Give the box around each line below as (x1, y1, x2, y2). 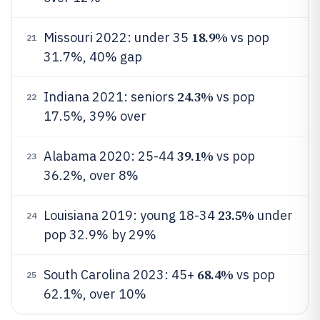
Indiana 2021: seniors (44, 89, 177, 105)
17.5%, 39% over (44, 108, 146, 124)
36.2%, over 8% (44, 167, 139, 184)
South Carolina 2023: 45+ (44, 266, 197, 283)
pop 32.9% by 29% (44, 226, 156, 243)
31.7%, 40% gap (44, 49, 142, 65)
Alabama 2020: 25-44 (44, 148, 177, 164)
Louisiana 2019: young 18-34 (44, 207, 218, 224)
